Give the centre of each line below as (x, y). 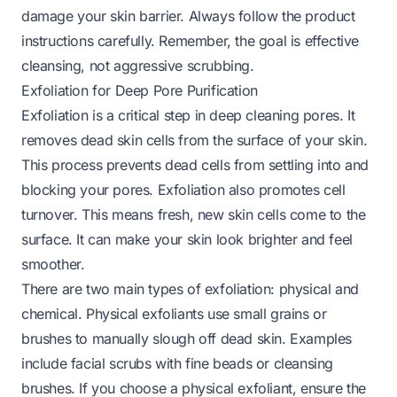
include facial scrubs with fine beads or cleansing (178, 363)
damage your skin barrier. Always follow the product (188, 16)
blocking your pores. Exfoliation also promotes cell (183, 189)
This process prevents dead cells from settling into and (195, 164)
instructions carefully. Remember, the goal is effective (191, 40)
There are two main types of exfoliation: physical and (190, 288)
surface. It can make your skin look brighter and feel (187, 239)
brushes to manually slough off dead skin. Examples (187, 338)
